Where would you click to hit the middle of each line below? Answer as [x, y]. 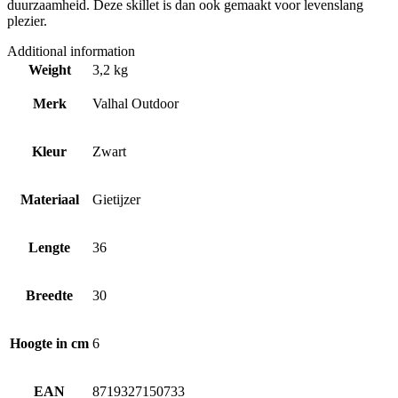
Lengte [49, 247]
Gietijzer [116, 199]
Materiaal [49, 199]
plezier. [27, 20]
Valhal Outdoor [135, 103]
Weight [49, 69]
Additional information [71, 51]
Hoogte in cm [49, 343]
